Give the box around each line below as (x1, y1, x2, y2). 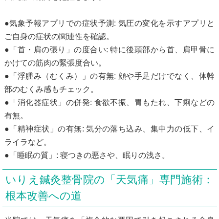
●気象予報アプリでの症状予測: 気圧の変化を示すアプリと (4, 19, 215, 27)
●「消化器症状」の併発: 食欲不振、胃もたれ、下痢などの (4, 98, 215, 107)
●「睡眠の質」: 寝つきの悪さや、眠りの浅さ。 (4, 151, 170, 159)
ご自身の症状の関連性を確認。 (4, 32, 114, 41)
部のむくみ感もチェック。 (4, 85, 98, 93)
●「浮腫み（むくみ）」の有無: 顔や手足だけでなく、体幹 (4, 71, 215, 80)
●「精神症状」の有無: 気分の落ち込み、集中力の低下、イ (4, 124, 215, 133)
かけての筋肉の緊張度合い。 (4, 58, 106, 67)
